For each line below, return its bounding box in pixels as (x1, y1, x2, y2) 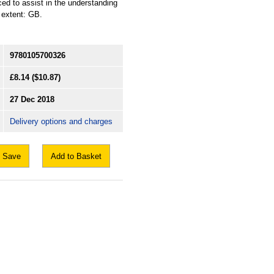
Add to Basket (51, 151, 102, 161)
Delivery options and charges (10, 116, 113, 126)
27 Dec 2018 (10, 94, 54, 104)
